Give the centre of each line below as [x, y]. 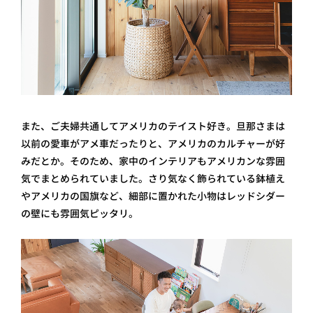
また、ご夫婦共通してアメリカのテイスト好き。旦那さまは [153, 126]
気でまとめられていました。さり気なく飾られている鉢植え [153, 179]
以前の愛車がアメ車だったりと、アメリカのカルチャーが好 [153, 144]
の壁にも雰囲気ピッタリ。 [80, 214]
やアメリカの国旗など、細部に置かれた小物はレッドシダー [153, 196]
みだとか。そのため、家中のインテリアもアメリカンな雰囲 [153, 161]
